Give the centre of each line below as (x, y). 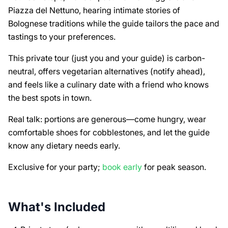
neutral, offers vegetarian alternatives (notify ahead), (107, 71)
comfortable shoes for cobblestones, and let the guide (109, 132)
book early (122, 167)
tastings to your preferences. (62, 36)
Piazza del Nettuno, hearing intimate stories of (94, 10)
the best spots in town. (50, 97)
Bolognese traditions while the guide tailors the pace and (114, 23)
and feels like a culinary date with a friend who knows (108, 84)
